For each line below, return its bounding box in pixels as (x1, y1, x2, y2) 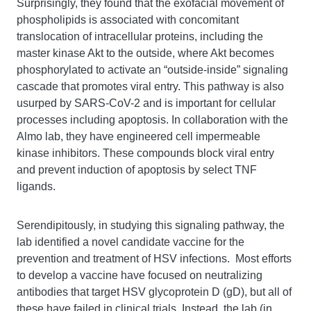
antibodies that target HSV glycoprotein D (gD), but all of (17, 286, 292, 298)
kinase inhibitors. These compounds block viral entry (17, 147, 274, 159)
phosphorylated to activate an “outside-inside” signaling (17, 64, 288, 76)
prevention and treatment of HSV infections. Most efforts (17, 253, 292, 264)
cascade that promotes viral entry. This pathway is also (17, 81, 284, 92)
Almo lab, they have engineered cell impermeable (17, 131, 260, 142)
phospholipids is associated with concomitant (17, 14, 239, 26)
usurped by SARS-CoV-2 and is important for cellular (17, 97, 276, 109)
